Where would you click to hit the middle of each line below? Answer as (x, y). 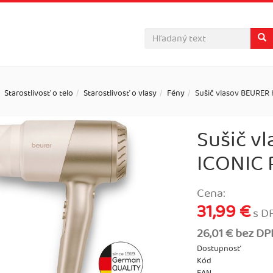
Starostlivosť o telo (39, 93)
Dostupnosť (219, 249)
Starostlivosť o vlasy (120, 93)
